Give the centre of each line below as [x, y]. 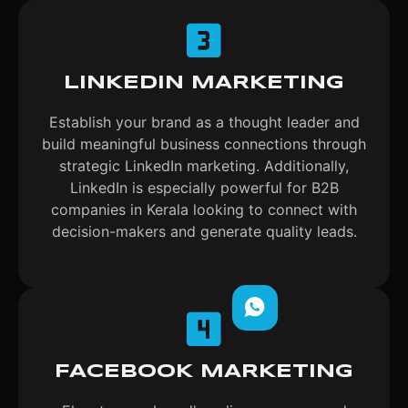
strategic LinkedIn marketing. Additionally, [204, 165]
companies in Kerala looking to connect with [204, 209]
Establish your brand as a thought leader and [204, 122]
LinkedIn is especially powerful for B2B [204, 187]
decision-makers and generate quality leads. [204, 231]
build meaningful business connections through [204, 143]
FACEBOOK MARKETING [204, 371]
